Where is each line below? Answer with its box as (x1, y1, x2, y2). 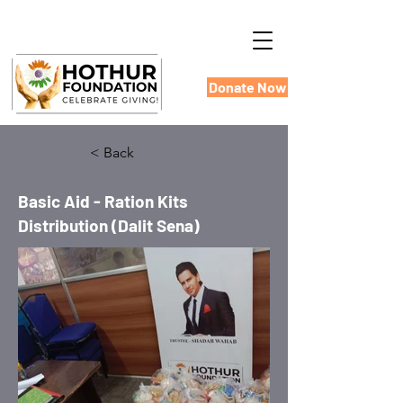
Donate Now (208, 78, 287, 95)
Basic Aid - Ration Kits (18, 191, 188, 211)
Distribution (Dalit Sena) (18, 215, 200, 236)
